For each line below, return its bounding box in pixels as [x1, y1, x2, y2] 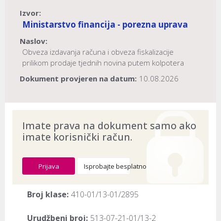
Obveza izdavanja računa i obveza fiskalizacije [22, 47, 174, 57]
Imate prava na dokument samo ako [22, 118, 196, 132]
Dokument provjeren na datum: [20, 74, 137, 84]
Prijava [38, 161, 59, 171]
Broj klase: [27, 189, 69, 200]
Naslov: [20, 36, 47, 46]
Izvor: [20, 8, 41, 18]
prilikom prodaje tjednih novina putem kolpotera [22, 58, 184, 68]
